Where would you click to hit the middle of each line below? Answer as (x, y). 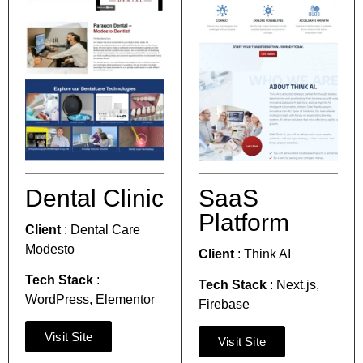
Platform (244, 222)
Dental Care (105, 229)
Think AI (267, 254)
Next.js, (298, 285)
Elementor (125, 300)
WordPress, (60, 300)
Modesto (50, 249)
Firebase (224, 305)
